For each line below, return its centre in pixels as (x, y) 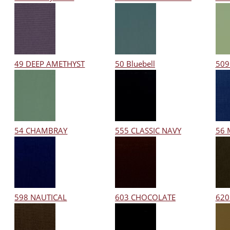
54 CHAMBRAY (41, 130)
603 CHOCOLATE (145, 197)
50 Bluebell (135, 63)
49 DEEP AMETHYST (50, 63)
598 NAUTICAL (41, 197)
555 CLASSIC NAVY (148, 130)
